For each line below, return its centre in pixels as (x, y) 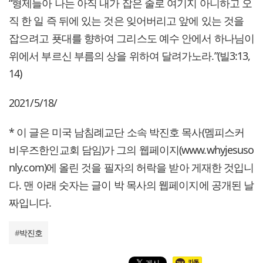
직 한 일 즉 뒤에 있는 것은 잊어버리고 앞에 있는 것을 (127, 20)
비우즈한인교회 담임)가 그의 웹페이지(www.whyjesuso (131, 149)
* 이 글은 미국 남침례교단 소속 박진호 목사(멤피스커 (127, 132)
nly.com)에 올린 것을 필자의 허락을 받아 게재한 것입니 (131, 167)
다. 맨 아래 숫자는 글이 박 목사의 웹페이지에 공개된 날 (131, 185)
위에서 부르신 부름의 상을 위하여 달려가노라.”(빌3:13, (130, 55)
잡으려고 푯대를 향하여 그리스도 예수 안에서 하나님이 (131, 38)
